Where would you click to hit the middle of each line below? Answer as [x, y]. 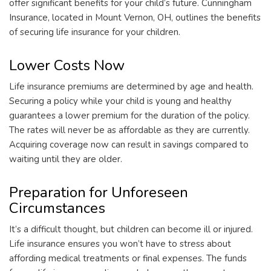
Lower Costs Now [67, 66]
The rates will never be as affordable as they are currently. [129, 130]
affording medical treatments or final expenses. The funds [128, 259]
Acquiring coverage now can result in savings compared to [129, 145]
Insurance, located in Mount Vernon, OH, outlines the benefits [135, 18]
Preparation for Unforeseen [99, 193]
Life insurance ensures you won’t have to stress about [120, 244]
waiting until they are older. [66, 159]
